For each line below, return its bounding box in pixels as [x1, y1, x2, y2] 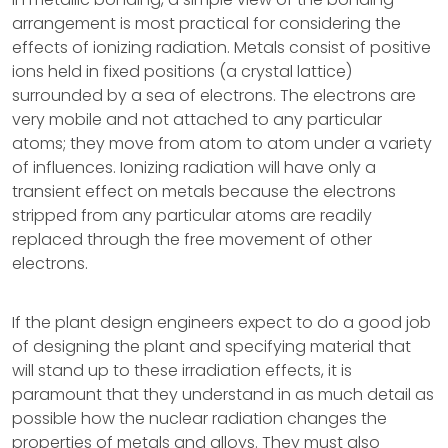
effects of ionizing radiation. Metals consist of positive [12, 36, 431, 59]
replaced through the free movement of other [12, 228, 372, 251]
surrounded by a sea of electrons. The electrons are [12, 84, 416, 107]
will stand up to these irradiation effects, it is [12, 359, 352, 382]
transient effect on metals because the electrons [12, 180, 396, 203]
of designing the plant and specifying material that [12, 335, 411, 358]
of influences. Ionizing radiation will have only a [12, 156, 376, 179]
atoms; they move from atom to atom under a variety [12, 132, 432, 155]
